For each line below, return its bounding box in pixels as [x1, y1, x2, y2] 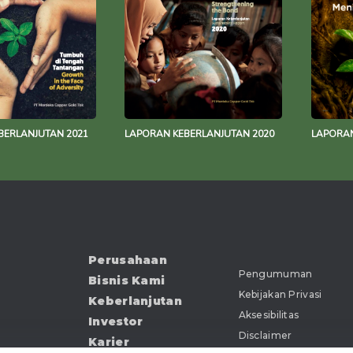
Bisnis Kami [88, 273, 165, 288]
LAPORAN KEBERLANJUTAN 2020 [124, 127, 275, 140]
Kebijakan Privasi [238, 288, 322, 301]
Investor [88, 314, 143, 329]
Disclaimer [238, 329, 292, 342]
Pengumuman [238, 268, 313, 281]
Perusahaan [88, 253, 167, 268]
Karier [88, 335, 129, 350]
